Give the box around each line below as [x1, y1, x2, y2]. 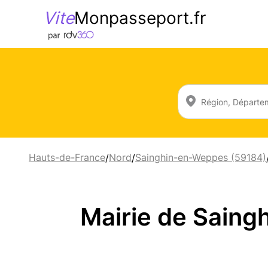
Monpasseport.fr [74, 7, 206, 28]
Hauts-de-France [29, 151, 105, 164]
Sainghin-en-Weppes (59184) [135, 151, 266, 164]
